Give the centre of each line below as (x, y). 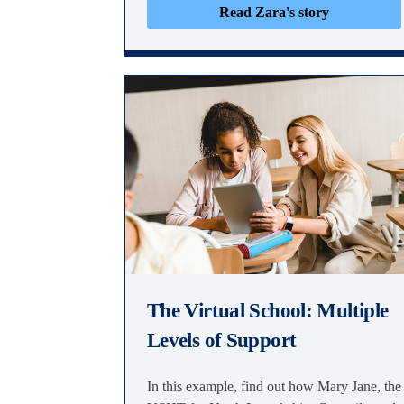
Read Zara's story (274, 12)
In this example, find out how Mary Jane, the (274, 386)
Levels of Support (224, 340)
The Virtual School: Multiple (268, 311)
